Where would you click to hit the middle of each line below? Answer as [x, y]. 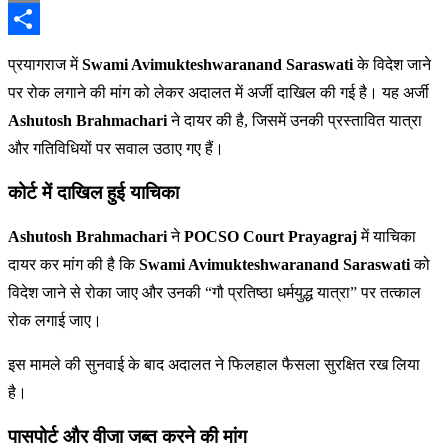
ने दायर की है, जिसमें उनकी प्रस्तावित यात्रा [294, 120]
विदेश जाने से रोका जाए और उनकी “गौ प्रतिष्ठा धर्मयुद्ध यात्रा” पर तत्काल [214, 293]
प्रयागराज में [45, 64]
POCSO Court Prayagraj [270, 237]
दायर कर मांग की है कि [73, 265]
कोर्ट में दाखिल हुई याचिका [93, 193]
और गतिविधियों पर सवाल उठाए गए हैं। [116, 148]
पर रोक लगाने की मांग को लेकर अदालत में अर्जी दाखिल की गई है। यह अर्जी [218, 92]
